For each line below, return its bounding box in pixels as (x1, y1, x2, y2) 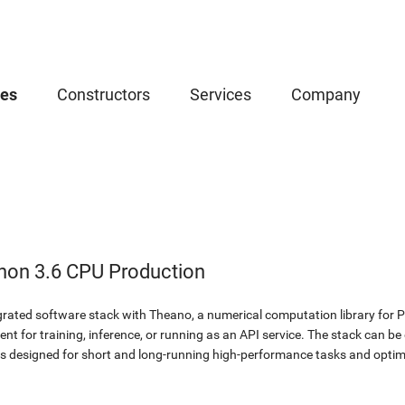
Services (190, 85, 251, 104)
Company (291, 85, 361, 104)
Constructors (57, 85, 150, 104)
